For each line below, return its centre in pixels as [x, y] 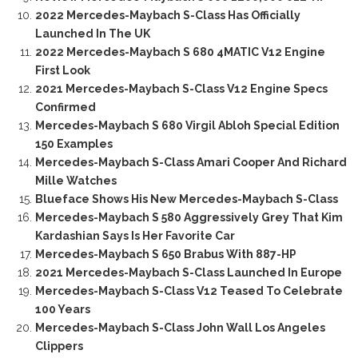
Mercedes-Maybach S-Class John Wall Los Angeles [180, 328]
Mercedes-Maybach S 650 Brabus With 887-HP [165, 255]
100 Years [62, 310]
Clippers [59, 346]
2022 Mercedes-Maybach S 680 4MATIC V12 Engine [180, 52]
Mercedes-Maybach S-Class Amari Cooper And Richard [191, 163]
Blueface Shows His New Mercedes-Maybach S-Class [186, 199]
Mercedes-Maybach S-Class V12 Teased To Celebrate [189, 291]
